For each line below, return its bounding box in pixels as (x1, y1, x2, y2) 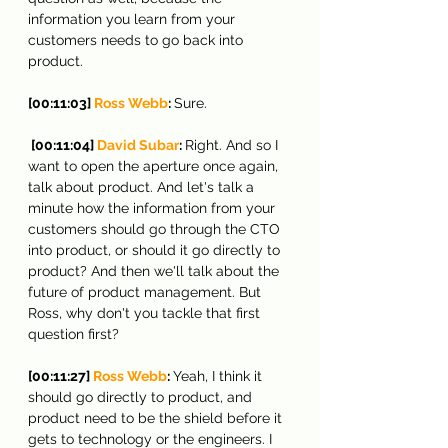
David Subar (97, 136, 179, 153)
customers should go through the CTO (28, 220, 284, 237)
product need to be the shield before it (28, 409, 286, 426)
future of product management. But (28, 283, 265, 300)
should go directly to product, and (28, 388, 256, 405)
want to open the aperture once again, (28, 157, 282, 174)
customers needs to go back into (28, 31, 247, 48)
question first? (28, 325, 119, 342)
